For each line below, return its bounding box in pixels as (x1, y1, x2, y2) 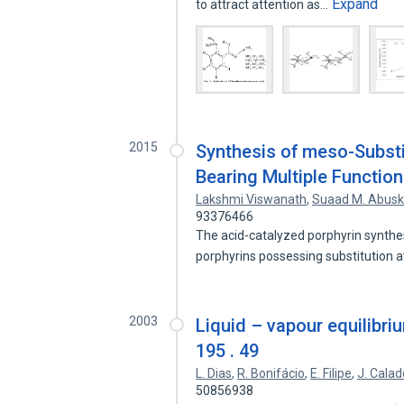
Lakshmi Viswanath (196, 192, 308, 207)
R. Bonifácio (237, 366, 306, 381)
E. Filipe (310, 366, 353, 381)
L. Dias (196, 366, 233, 381)
